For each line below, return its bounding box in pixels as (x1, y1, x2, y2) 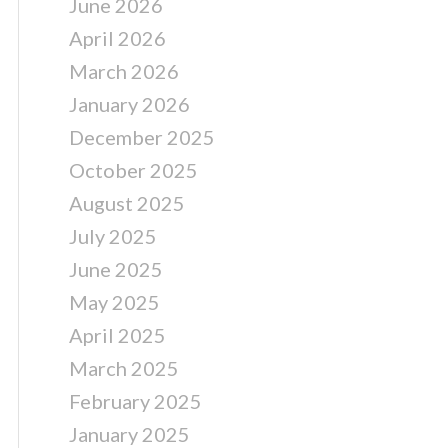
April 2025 (69, 323, 166, 347)
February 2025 (69, 389, 202, 413)
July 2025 (69, 224, 157, 248)
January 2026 (69, 92, 190, 116)
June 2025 (69, 257, 163, 281)
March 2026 (69, 59, 179, 83)
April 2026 (69, 26, 166, 50)
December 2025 (69, 125, 215, 149)
